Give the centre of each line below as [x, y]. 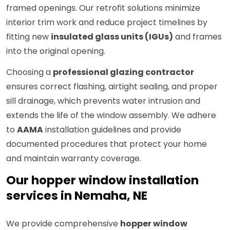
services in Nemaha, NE [77, 196]
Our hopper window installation [102, 180]
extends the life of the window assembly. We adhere [111, 116]
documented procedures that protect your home [107, 144]
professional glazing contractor [123, 72]
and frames [197, 37]
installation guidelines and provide [112, 130]
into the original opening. [56, 51]
